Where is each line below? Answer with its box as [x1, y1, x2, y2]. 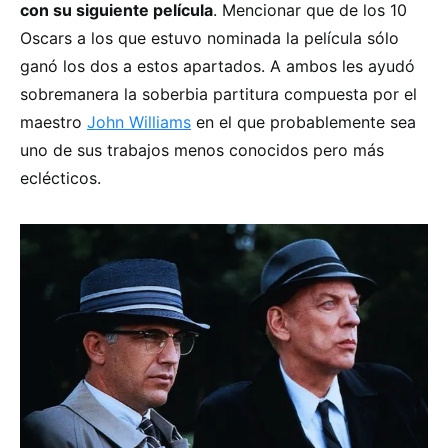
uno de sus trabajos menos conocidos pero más [20, 140, 384, 161]
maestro [20, 112, 87, 133]
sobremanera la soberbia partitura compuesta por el [20, 84, 417, 105]
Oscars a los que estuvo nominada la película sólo [20, 28, 399, 49]
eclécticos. [20, 168, 101, 189]
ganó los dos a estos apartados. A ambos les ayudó [20, 56, 415, 77]
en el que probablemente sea [191, 112, 416, 133]
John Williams [87, 112, 191, 133]
